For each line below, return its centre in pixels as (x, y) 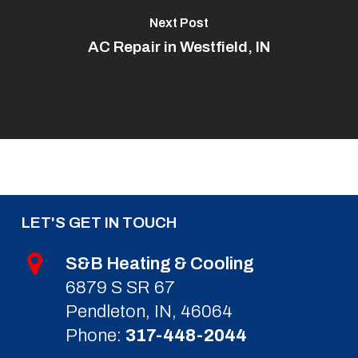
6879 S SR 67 (120, 288)
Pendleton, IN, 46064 (149, 312)
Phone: (95, 336)
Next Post (179, 22)
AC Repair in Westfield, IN (179, 46)
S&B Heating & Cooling (159, 264)
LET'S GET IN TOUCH (99, 223)
